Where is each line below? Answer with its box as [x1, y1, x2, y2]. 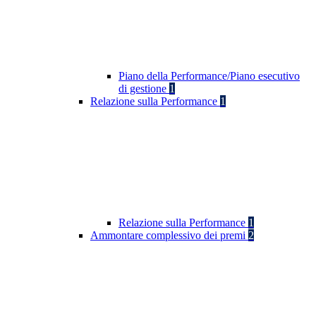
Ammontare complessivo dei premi [90, 229, 248, 242]
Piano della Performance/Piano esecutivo [119, 70, 300, 83]
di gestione [119, 83, 169, 95]
